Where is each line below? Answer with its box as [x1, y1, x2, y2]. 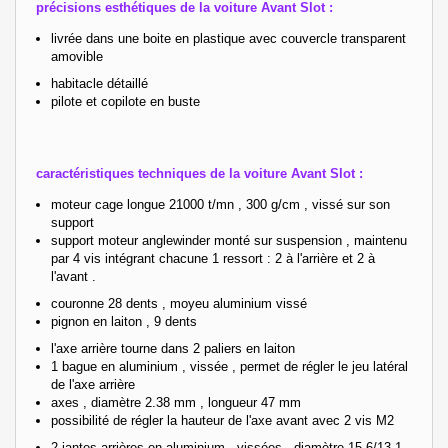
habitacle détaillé [51, 75, 148, 91]
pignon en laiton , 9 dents [51, 313, 197, 329]
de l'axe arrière [51, 376, 135, 392]
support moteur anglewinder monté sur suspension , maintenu [51, 232, 407, 248]
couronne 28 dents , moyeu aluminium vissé [51, 295, 307, 311]
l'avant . [51, 268, 96, 284]
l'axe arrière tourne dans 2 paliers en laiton [51, 340, 295, 356]
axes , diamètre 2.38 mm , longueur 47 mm [51, 394, 305, 410]
